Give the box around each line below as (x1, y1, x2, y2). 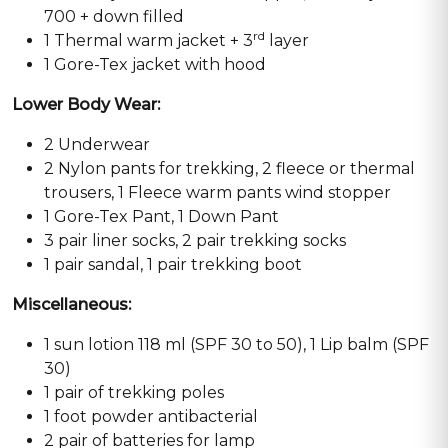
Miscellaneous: (12, 294, 131, 314)
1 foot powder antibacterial (44, 406, 258, 426)
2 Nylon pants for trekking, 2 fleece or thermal (44, 158, 415, 178)
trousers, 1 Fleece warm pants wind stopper (44, 182, 391, 202)
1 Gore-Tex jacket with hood (44, 54, 266, 74)
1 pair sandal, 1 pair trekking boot (44, 254, 302, 274)
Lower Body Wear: (12, 94, 160, 114)
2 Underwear (44, 134, 150, 154)
